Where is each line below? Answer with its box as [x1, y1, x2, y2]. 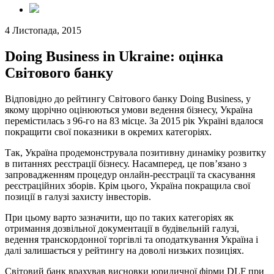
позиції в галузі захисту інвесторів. [5, 191, 151, 202]
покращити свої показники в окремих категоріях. [5, 126, 212, 137]
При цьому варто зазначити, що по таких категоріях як [5, 212, 234, 223]
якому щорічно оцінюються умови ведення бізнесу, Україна [5, 104, 253, 115]
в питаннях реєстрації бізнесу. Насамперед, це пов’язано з [5, 158, 246, 169]
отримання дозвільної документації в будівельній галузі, [5, 223, 239, 234]
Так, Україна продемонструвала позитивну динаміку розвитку [5, 147, 266, 158]
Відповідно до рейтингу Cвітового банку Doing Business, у [5, 93, 251, 104]
